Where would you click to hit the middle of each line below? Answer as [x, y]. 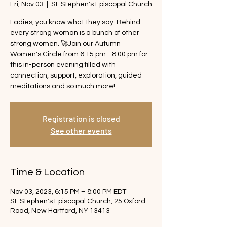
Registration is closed [81, 118]
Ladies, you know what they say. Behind [75, 22]
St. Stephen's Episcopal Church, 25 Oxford [78, 201]
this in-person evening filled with [63, 65]
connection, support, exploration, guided [76, 75]
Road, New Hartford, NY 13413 [60, 211]
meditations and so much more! [63, 86]
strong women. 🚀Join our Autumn [65, 44]
